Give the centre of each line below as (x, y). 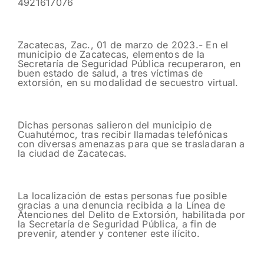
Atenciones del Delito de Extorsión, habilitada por (131, 214)
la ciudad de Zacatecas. (72, 153)
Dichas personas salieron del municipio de (115, 125)
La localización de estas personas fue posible (122, 195)
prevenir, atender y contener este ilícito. (109, 233)
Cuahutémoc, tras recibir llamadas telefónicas (123, 134)
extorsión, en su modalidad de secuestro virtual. (128, 82)
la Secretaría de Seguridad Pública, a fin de (117, 224)
